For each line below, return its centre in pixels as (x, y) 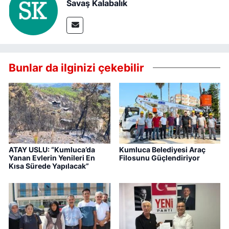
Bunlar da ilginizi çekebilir (76, 67)
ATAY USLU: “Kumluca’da (52, 149)
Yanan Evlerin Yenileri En (52, 157)
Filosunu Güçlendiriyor (159, 157)
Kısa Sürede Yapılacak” (49, 166)
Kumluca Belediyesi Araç (162, 149)
